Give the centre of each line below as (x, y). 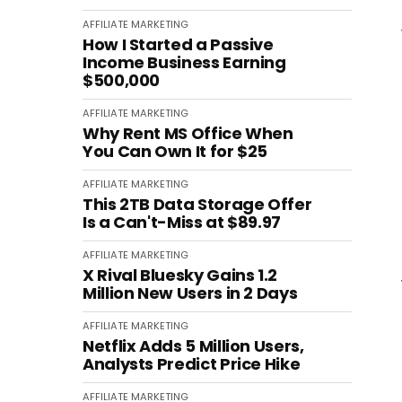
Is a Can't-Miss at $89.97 (182, 222)
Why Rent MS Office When (188, 133)
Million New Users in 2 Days (190, 293)
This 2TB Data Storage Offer (197, 204)
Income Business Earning (184, 62)
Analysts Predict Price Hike (192, 364)
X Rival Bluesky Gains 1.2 (180, 275)
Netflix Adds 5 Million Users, (193, 346)
